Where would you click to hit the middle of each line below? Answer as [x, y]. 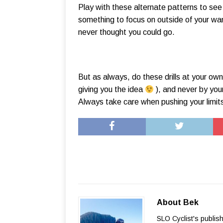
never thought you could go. [126, 32]
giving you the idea [111, 90]
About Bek [178, 203]
